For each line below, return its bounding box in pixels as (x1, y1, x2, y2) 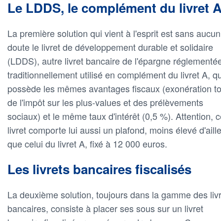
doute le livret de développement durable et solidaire (7, 40, 213, 54)
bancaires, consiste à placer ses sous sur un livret (7, 202, 203, 215)
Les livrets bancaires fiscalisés (7, 160, 191, 179)
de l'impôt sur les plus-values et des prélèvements (7, 96, 203, 109)
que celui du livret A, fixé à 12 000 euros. (7, 137, 167, 150)
